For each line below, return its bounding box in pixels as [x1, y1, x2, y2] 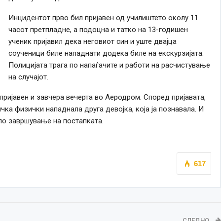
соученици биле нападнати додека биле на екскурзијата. [8, 48, 204, 58]
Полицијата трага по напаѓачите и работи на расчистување [8, 60, 210, 70]
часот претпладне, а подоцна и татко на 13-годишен [8, 25, 188, 34]
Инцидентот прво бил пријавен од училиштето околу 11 [8, 13, 198, 22]
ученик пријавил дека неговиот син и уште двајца [8, 37, 177, 46]
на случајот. [8, 72, 48, 81]
